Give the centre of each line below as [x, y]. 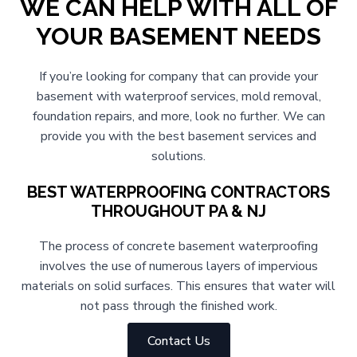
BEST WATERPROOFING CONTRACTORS [178, 192]
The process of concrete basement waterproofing [178, 247]
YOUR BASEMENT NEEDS [178, 37]
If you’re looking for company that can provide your [178, 77]
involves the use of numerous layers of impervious [178, 267]
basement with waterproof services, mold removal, [178, 97]
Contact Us [178, 341]
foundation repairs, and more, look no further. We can [178, 117]
